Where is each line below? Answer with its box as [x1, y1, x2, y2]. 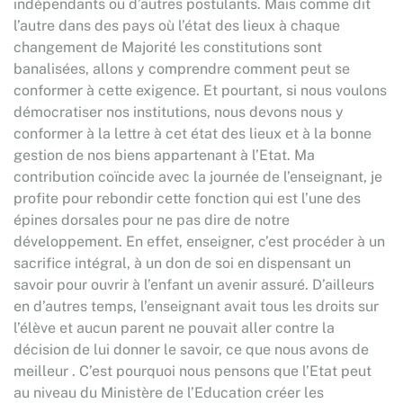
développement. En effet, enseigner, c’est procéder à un [13, 233, 385, 250]
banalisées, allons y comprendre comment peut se [13, 60, 350, 77]
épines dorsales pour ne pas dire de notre [13, 211, 290, 228]
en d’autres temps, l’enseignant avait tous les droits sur [13, 298, 379, 315]
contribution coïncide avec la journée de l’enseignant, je [13, 168, 382, 185]
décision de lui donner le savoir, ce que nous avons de [13, 341, 369, 358]
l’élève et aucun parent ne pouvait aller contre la [13, 319, 335, 336]
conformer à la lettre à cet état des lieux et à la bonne [13, 125, 372, 142]
